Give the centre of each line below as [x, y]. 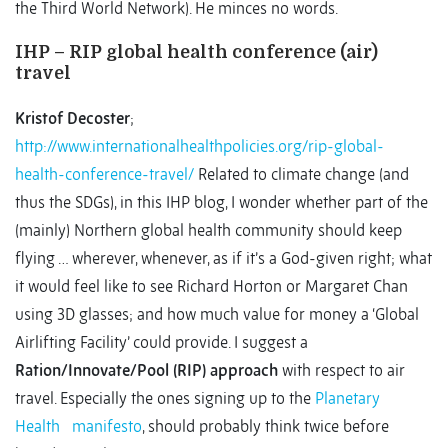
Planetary [347, 398]
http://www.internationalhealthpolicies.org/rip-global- [199, 146]
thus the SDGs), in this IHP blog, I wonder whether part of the [221, 202]
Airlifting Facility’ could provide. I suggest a [161, 342]
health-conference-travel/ [104, 174]
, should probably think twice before [265, 426]
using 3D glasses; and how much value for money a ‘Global [217, 314]
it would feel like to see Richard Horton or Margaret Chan [211, 286]
